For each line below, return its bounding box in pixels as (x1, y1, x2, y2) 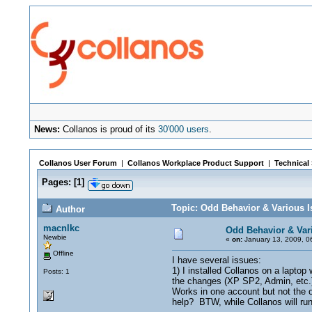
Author (52, 204, 85, 214)
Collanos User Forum (38, 159, 117, 167)
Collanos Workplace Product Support (127, 159, 264, 167)
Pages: (41, 177, 71, 187)
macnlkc (42, 223, 79, 233)
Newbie (42, 233, 67, 241)
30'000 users (158, 124, 210, 134)
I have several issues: (171, 255, 261, 265)
